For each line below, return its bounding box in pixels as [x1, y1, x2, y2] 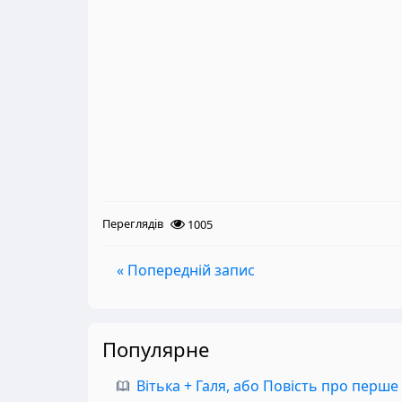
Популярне [102, 336, 209, 363]
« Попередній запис [117, 259, 255, 280]
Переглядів [102, 214, 163, 232]
